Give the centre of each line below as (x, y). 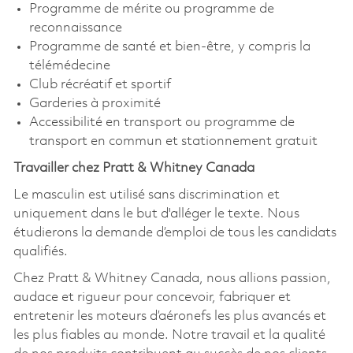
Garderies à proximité (95, 103)
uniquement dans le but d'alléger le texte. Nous (156, 214)
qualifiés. (40, 251)
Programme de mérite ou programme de (151, 9)
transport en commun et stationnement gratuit (173, 141)
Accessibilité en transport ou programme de (162, 122)
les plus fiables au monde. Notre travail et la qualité (169, 335)
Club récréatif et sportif (100, 84)
